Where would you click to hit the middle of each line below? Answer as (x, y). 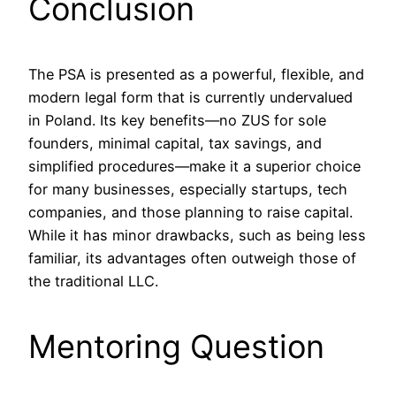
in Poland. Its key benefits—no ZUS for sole (177, 120)
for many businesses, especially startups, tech (188, 189)
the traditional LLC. (93, 281)
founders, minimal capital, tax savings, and (175, 143)
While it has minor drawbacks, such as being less (197, 235)
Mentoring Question (176, 346)
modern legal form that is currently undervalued (190, 97)
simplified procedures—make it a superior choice (194, 166)
